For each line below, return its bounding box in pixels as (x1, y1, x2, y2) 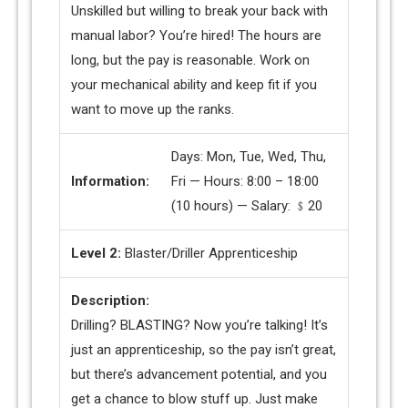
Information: (71, 173, 149, 190)
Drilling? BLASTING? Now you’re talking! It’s (71, 317, 328, 334)
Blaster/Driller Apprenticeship (125, 245, 298, 262)
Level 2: (71, 245, 125, 262)
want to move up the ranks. (71, 101, 234, 118)
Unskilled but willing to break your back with (71, 3, 328, 20)
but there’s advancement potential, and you (71, 366, 327, 383)
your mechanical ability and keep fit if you (71, 76, 317, 94)
